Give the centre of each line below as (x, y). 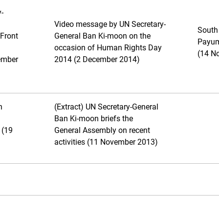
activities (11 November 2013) (106, 142)
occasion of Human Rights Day (108, 48)
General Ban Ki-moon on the (102, 36)
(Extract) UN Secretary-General (106, 107)
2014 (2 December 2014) (97, 59)
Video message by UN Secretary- (110, 24)
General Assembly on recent (102, 130)
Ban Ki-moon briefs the (94, 119)
